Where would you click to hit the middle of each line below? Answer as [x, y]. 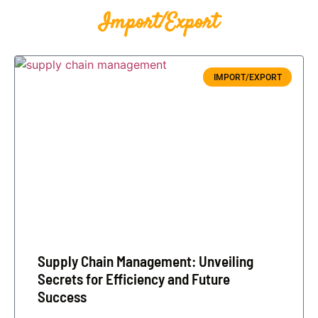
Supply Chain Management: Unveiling [146, 261]
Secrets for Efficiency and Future [134, 278]
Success [62, 296]
